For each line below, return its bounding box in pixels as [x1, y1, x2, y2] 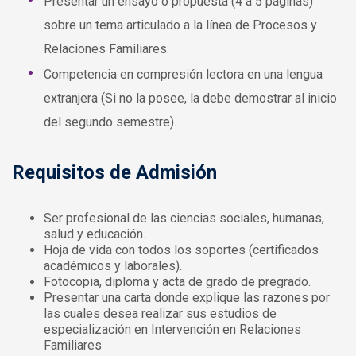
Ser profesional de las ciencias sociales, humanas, [44, 211, 324, 226]
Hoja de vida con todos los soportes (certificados [44, 242, 319, 258]
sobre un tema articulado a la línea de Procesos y [44, 17, 317, 33]
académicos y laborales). [44, 258, 182, 274]
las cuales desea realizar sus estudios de [44, 306, 277, 322]
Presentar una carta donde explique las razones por [44, 290, 330, 306]
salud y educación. [44, 226, 145, 242]
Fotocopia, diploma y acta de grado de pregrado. [44, 274, 311, 290]
